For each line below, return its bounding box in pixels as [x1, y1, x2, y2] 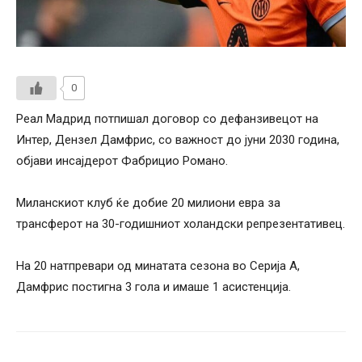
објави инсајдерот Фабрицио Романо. [16, 153, 228, 168]
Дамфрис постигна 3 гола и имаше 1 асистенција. [16, 279, 291, 294]
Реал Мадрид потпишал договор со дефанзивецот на [16, 111, 318, 126]
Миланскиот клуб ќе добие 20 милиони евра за [16, 195, 280, 210]
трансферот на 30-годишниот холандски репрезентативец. [16, 216, 345, 231]
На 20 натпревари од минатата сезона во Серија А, [16, 258, 300, 273]
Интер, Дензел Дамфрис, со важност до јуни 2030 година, [16, 132, 339, 147]
